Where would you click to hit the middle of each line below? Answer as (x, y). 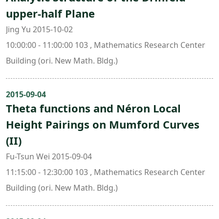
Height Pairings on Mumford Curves (103, 124)
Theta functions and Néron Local (93, 108)
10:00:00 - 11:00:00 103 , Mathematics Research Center (106, 45)
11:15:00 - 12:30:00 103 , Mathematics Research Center (106, 172)
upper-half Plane (50, 13)
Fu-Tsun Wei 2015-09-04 (49, 156)
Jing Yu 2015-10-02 (39, 29)
